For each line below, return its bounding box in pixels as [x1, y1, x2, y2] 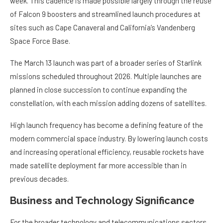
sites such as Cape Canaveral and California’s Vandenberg [10, 23, 195, 32]
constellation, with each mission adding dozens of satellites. [10, 99, 207, 108]
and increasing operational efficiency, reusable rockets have [10, 147, 204, 157]
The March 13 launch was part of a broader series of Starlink [10, 58, 202, 68]
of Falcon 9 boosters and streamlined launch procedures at [10, 9, 201, 19]
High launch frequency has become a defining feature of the [10, 120, 203, 130]
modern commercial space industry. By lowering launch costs [10, 134, 208, 143]
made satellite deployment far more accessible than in [10, 161, 187, 170]
